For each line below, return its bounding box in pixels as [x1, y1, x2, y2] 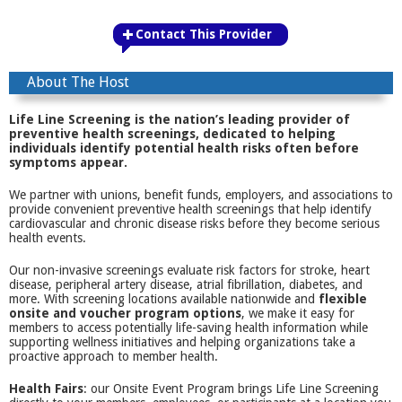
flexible [319, 292, 367, 306]
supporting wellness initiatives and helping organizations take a [9, 335, 355, 349]
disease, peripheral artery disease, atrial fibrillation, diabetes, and [9, 277, 363, 292]
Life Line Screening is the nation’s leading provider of [9, 112, 350, 127]
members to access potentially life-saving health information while [9, 320, 368, 335]
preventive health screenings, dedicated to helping [9, 127, 336, 141]
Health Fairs [9, 381, 83, 396]
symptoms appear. [9, 155, 127, 170]
